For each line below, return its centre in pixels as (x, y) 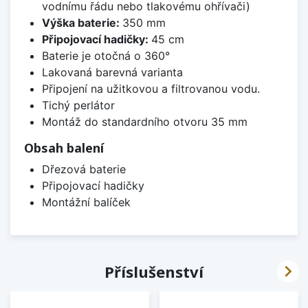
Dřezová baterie (84, 169)
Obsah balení (64, 147)
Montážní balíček (86, 202)
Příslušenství (154, 271)
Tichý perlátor (78, 105)
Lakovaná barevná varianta (112, 72)
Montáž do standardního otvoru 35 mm (144, 121)
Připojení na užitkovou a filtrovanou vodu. (151, 88)
